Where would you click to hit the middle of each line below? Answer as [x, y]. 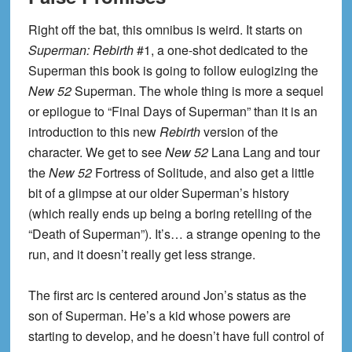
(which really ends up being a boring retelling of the [170, 214]
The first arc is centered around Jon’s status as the [167, 295]
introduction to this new [93, 132]
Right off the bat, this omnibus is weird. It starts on [165, 30]
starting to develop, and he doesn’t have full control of [176, 336]
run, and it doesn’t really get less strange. [141, 255]
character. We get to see [96, 152]
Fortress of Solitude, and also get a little [203, 173]
